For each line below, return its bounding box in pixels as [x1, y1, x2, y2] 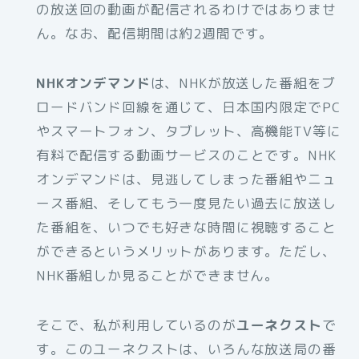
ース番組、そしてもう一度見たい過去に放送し [36, 193, 337, 212]
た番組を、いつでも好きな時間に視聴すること [36, 217, 337, 236]
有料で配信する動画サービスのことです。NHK [36, 145, 337, 164]
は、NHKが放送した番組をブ [150, 73, 337, 92]
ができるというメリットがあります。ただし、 [36, 241, 337, 260]
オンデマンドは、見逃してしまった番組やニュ [36, 169, 337, 188]
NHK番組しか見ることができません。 [36, 265, 280, 284]
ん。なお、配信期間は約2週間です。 [36, 23, 274, 42]
